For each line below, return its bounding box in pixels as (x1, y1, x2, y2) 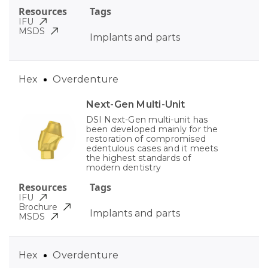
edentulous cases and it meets (86, 143, 218, 154)
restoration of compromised (86, 133, 206, 145)
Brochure (19, 202, 57, 213)
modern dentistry (86, 162, 161, 173)
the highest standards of (86, 153, 191, 164)
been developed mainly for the (86, 124, 218, 135)
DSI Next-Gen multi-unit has (86, 114, 208, 126)
